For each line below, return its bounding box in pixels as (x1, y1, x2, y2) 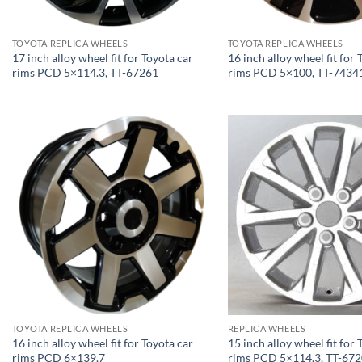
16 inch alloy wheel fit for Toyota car (11, 335, 193, 350)
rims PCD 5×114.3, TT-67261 (11, 65, 158, 80)
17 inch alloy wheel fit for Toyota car (11, 51, 193, 65)
